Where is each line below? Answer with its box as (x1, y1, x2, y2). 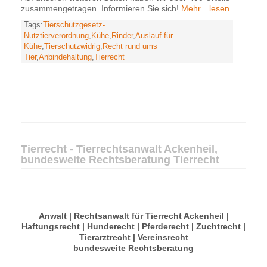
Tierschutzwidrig (44, 42, 100, 51)
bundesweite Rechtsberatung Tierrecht (21, 153, 219, 166)
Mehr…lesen (179, 3, 229, 13)
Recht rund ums (103, 42, 157, 51)
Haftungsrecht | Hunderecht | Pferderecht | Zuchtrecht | (21, 221, 246, 231)
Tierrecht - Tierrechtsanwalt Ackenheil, (21, 142, 218, 155)
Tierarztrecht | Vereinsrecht (79, 232, 188, 242)
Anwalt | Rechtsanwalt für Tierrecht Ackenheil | (38, 210, 229, 221)
